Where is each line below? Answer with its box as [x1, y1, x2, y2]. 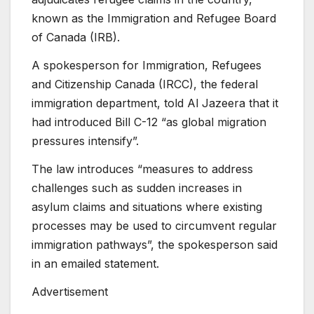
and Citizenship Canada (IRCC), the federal [32, 77, 258, 92]
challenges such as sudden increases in [32, 180, 242, 195]
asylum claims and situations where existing [32, 199, 262, 214]
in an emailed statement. [32, 256, 159, 271]
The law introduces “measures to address [32, 161, 253, 176]
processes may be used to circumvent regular [32, 218, 277, 233]
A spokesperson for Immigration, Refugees [32, 58, 261, 73]
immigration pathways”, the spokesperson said [32, 237, 278, 252]
